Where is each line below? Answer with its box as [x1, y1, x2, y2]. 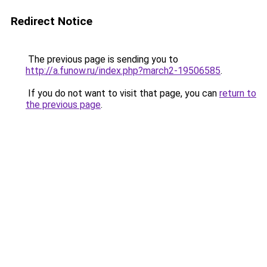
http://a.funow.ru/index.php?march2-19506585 [26, 65, 221, 76]
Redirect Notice [11, 14, 92, 28]
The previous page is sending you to [26, 54, 178, 65]
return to [219, 88, 256, 99]
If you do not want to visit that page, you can [26, 88, 219, 99]
